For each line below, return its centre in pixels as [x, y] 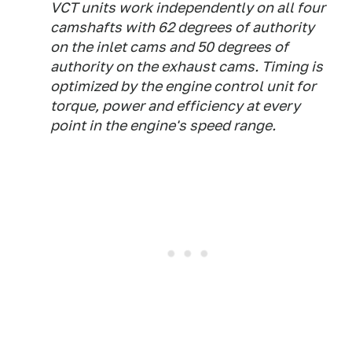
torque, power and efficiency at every [175, 106]
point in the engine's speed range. [163, 125]
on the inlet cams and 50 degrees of [169, 47]
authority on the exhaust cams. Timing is [187, 66]
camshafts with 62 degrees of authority [182, 27]
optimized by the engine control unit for [183, 86]
